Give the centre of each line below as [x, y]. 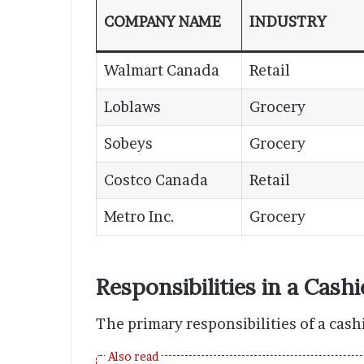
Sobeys [128, 144]
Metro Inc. [139, 217]
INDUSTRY [288, 22]
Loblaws [132, 107]
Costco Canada [156, 180]
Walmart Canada [162, 71]
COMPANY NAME [162, 22]
